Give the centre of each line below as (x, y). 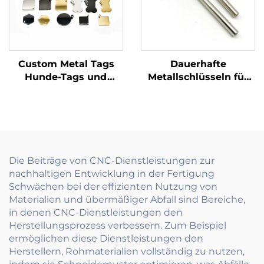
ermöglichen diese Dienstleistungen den (106, 239)
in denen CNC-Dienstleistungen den (96, 213)
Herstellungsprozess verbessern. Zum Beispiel (118, 226)
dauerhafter (66, 116)
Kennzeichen (66, 129)
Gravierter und (66, 103)
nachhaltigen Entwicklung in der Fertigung (112, 174)
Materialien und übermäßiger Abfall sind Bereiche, (127, 200)
